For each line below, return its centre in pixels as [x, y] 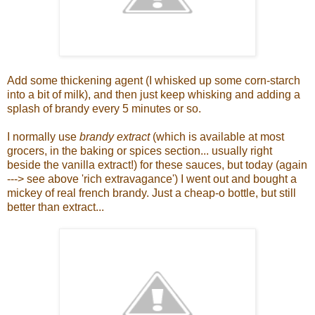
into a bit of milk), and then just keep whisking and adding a [154, 94]
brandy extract [115, 136]
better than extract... [56, 207]
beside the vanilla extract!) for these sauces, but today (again [157, 165]
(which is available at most [217, 136]
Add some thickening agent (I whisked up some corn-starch [154, 80]
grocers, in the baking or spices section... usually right [140, 150]
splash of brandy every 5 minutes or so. [104, 108]
